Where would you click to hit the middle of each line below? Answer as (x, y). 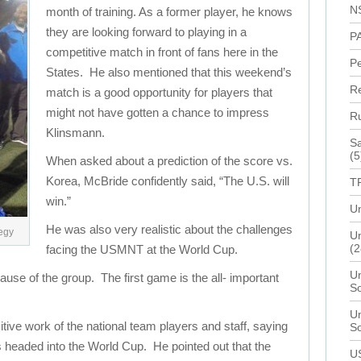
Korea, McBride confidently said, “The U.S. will (168, 181)
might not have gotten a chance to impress (158, 112)
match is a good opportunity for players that (159, 92)
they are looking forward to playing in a (146, 32)
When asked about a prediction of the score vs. (169, 161)
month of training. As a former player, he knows (169, 12)
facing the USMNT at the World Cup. (142, 249)
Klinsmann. (75, 133)
